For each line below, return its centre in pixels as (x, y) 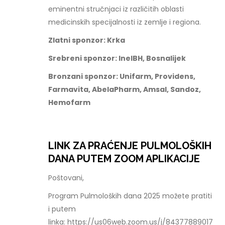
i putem (62, 209)
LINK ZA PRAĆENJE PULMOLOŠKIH (130, 146)
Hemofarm (70, 102)
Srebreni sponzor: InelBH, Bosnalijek (117, 58)
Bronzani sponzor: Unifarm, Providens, (122, 76)
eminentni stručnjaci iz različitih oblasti (116, 9)
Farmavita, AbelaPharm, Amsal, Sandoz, (125, 89)
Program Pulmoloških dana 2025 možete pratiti (130, 196)
